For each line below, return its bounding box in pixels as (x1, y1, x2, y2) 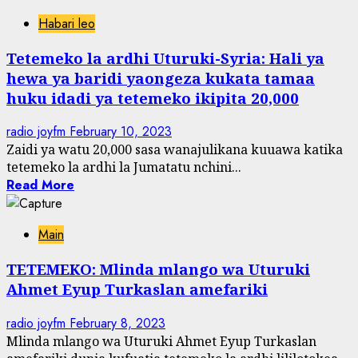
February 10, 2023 (70, 122, 172, 141)
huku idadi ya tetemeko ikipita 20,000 (6, 87, 299, 108)
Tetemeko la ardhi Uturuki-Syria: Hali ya (6, 47, 324, 68)
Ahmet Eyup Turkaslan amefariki (6, 279, 268, 300)
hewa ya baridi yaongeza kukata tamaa (6, 67, 315, 88)
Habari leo (38, 14, 95, 33)
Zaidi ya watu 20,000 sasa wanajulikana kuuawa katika (6, 141, 343, 159)
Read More (6, 176, 74, 195)
